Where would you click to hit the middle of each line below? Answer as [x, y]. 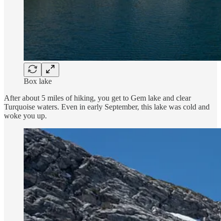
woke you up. [25, 115]
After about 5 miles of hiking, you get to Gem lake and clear [97, 98]
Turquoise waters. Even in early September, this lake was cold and [107, 107]
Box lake [38, 81]
